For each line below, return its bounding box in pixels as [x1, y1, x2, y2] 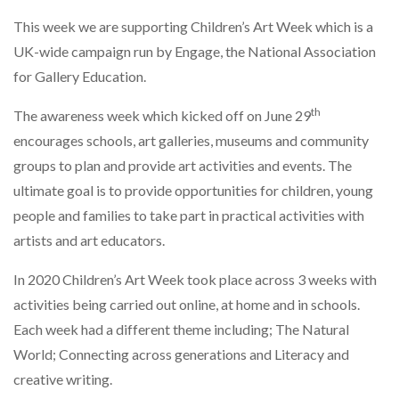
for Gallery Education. [13, 68, 146, 85]
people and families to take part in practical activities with [13, 207, 364, 224]
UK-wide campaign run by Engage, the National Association [13, 43, 376, 61]
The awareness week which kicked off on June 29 [13, 107, 311, 125]
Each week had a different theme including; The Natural [13, 321, 349, 338]
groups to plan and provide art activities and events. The [13, 157, 352, 175]
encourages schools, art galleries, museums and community [13, 132, 369, 150]
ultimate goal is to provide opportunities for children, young [13, 182, 373, 199]
